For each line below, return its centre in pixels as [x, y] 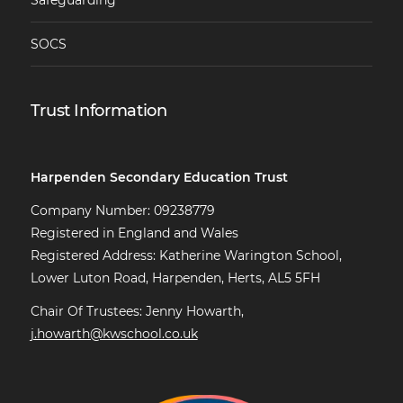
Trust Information [99, 111]
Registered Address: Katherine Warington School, [186, 255]
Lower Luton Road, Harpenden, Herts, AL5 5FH [175, 278]
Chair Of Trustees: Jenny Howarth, [137, 311]
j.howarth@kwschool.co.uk [114, 333]
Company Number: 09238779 [122, 210]
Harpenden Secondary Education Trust [159, 177]
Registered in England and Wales [134, 233]
